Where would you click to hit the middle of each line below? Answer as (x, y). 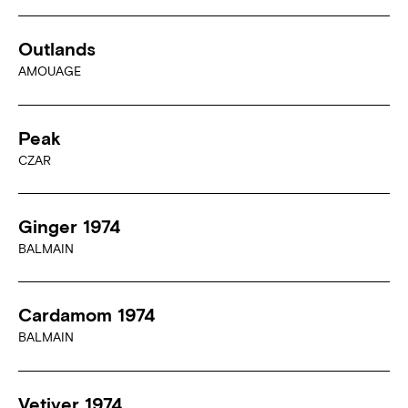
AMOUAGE (50, 71)
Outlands (57, 49)
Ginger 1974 (69, 226)
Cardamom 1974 (87, 315)
